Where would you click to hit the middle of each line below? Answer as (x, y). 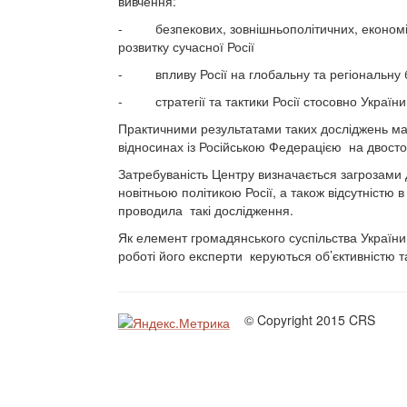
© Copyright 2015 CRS (304, 320)
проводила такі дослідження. (206, 210)
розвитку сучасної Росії (186, 47)
